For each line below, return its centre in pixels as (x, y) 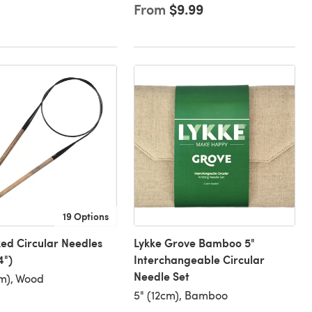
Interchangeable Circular (199, 260)
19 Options (85, 216)
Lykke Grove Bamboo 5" (194, 243)
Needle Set (161, 276)
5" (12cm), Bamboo (180, 295)
